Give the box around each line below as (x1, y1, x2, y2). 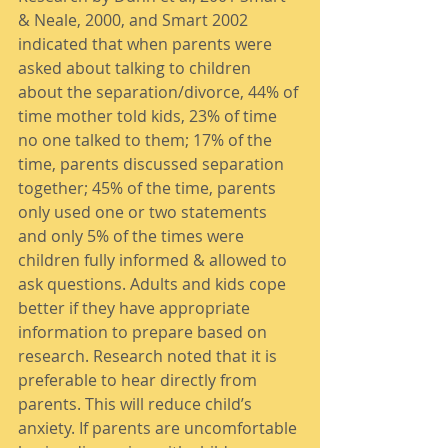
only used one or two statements (18, 201, 271, 223)
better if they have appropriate (18, 297, 254, 319)
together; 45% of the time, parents (18, 177, 280, 199)
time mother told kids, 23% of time (18, 105, 281, 127)
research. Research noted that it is (18, 345, 281, 367)
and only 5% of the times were (18, 225, 248, 247)
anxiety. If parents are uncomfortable (18, 417, 301, 439)
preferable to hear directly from (18, 369, 261, 391)
